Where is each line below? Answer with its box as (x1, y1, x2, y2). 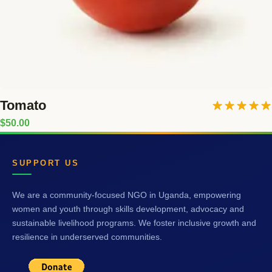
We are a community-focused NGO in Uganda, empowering (12, 190, 241, 200)
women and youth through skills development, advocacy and (12, 204, 244, 214)
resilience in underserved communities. (12, 232, 162, 242)
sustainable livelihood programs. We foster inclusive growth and (12, 218, 256, 228)
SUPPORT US (12, 158, 79, 168)
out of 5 (226, 123, 257, 134)
